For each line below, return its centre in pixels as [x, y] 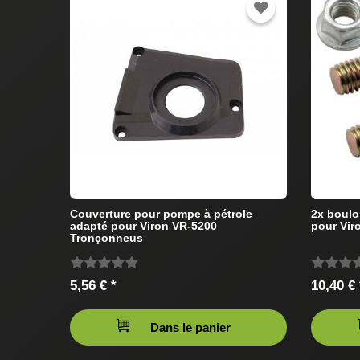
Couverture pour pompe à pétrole [161, 214]
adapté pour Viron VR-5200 [143, 226]
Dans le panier [190, 328]
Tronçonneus [106, 238]
